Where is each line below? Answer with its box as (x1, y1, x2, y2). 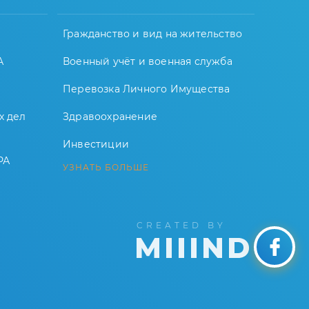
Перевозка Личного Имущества (63, 83, 230, 95)
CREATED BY (137, 220, 223, 230)
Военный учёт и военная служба (63, 55, 232, 68)
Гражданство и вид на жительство (63, 28, 243, 40)
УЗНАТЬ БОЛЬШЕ (63, 162, 149, 172)
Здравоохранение (63, 110, 157, 123)
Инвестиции (63, 138, 129, 150)
